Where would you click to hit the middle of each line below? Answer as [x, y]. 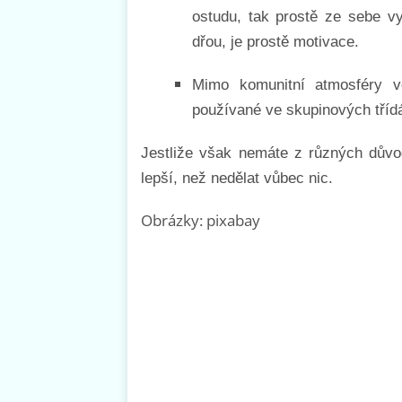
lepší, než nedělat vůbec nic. [237, 178]
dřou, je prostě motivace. [275, 41]
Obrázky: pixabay [201, 220]
